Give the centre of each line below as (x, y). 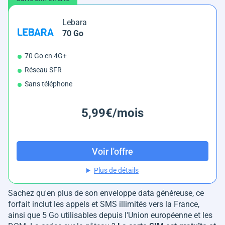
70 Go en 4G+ (46, 56)
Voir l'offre (113, 151)
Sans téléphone (48, 84)
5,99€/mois (113, 113)
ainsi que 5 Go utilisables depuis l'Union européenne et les (110, 215)
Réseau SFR (43, 70)
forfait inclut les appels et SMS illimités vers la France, (104, 204)
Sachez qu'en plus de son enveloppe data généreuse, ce (106, 193)
